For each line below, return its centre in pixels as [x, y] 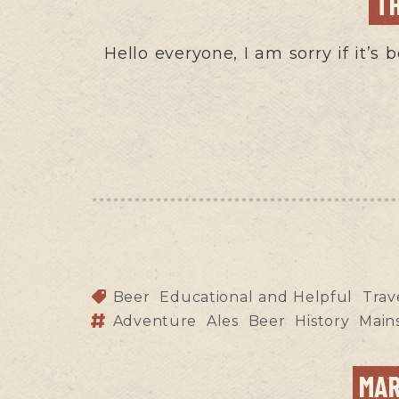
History [322, 321]
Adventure [155, 321]
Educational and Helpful [256, 297]
